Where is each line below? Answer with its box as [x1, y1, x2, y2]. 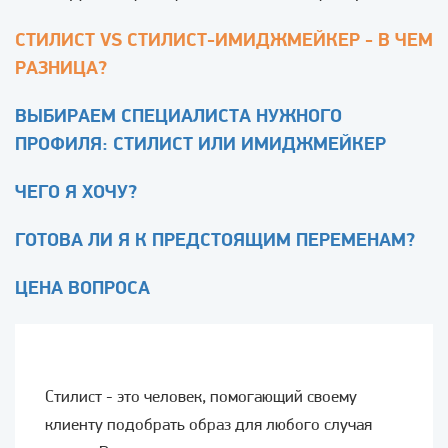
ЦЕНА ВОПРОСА [15, 280, 150, 300]
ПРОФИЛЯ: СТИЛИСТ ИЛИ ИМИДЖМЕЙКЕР [15, 136, 386, 156]
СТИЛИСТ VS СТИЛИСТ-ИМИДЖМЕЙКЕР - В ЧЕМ [15, 32, 433, 52]
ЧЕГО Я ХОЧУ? [15, 184, 137, 204]
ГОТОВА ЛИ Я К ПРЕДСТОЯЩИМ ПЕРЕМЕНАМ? [15, 232, 415, 252]
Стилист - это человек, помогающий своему [45, 389, 357, 407]
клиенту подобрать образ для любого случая [45, 417, 372, 435]
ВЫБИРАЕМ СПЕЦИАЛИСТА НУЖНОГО [15, 108, 342, 128]
